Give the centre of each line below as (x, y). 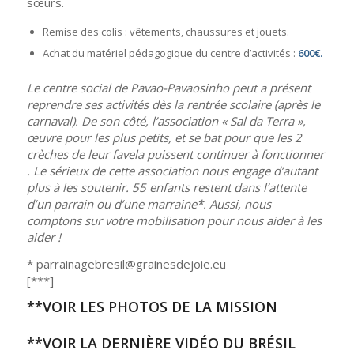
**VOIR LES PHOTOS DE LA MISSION (152, 306)
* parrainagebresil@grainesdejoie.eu (126, 264)
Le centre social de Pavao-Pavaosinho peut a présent (168, 88)
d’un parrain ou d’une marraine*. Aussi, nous (149, 204)
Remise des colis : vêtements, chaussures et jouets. (166, 32)
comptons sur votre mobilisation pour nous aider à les (174, 220)
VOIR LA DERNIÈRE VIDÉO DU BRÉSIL (169, 343)
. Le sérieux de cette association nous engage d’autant (172, 171)
